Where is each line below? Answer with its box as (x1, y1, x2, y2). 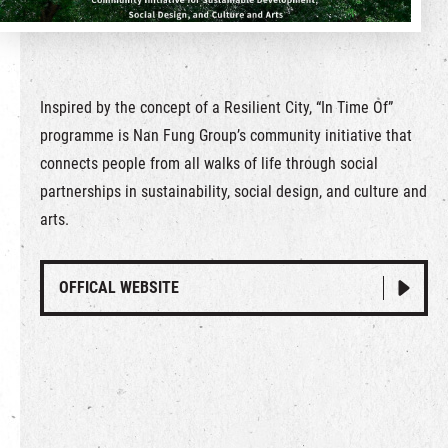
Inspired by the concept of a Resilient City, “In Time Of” (40, 98, 393, 117)
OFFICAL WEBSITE (59, 278, 179, 297)
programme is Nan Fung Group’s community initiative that (40, 126, 412, 145)
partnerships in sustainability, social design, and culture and (40, 182, 427, 201)
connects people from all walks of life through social (40, 154, 378, 173)
